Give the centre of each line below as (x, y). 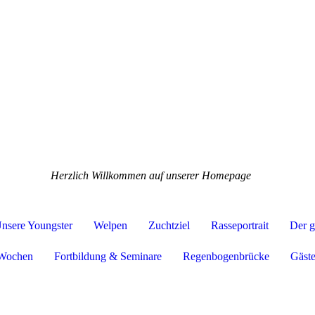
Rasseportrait (239, 226)
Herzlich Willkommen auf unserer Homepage (151, 176)
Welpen (110, 226)
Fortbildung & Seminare (108, 257)
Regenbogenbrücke (226, 257)
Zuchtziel (169, 226)
